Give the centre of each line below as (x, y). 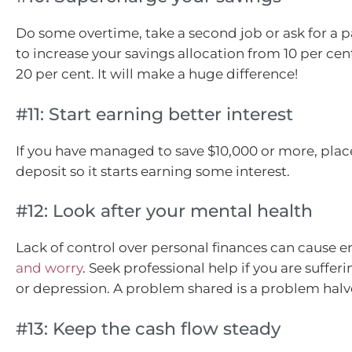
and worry (49, 268)
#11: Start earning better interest (154, 114)
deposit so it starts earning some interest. (154, 171)
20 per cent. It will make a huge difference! (157, 74)
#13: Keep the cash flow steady (148, 328)
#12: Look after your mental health (164, 211)
